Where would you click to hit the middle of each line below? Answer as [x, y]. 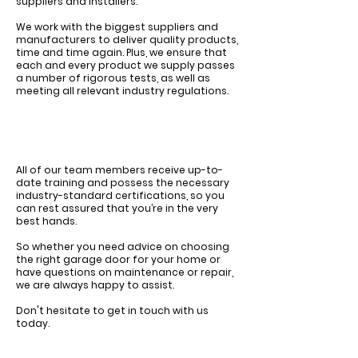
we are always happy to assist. [95, 285]
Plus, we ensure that [177, 52]
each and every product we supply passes [125, 65]
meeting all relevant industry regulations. [122, 91]
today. [33, 323]
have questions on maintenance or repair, [125, 272]
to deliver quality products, [167, 40]
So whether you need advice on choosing [123, 247]
